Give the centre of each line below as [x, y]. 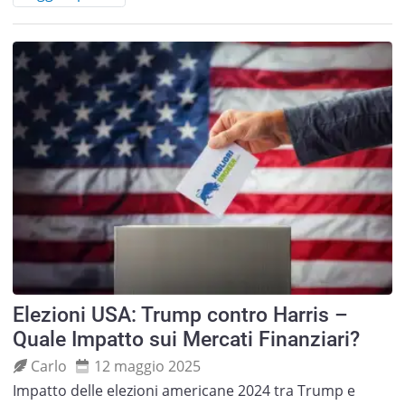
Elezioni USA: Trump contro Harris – [180, 316]
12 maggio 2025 [147, 366]
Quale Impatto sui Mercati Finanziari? [186, 340]
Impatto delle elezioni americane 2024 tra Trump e [184, 391]
